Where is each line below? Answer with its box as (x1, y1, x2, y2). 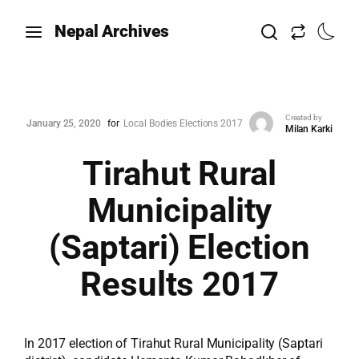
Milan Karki (284, 123, 333, 135)
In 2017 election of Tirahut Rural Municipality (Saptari (24, 336, 323, 351)
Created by (284, 112, 322, 122)
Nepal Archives (54, 22, 169, 41)
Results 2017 (80, 264, 279, 304)
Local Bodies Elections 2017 (123, 118, 243, 129)
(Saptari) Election (49, 228, 310, 267)
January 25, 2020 (26, 118, 101, 129)
